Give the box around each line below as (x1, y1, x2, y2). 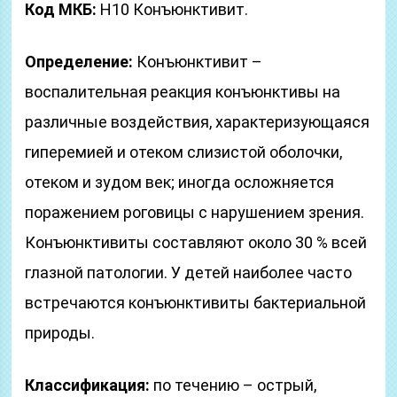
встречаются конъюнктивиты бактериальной (25, 293, 367, 312)
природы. (25, 323, 96, 342)
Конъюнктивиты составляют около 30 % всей (25, 233, 368, 252)
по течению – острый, (150, 376, 317, 394)
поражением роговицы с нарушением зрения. (25, 203, 365, 222)
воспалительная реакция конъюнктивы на (25, 82, 341, 101)
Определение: (25, 52, 134, 71)
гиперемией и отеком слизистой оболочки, (25, 143, 343, 161)
